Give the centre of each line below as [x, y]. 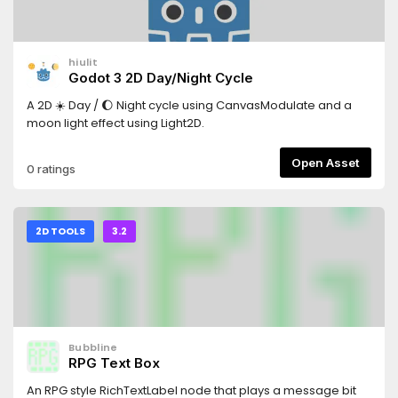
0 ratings [51, 169]
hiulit [83, 62]
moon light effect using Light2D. [115, 123]
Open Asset [343, 162]
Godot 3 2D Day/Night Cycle [161, 78]
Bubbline [93, 347]
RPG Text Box [114, 363]
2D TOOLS [60, 231]
